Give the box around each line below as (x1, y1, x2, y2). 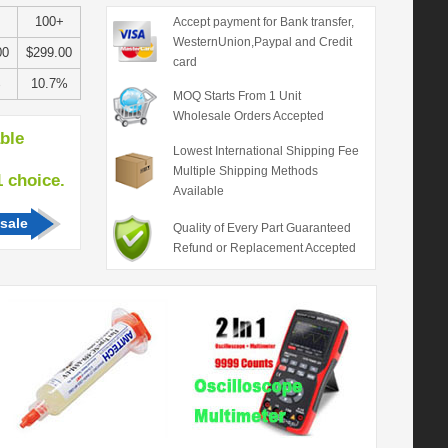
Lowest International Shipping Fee (172, 144, 359, 158)
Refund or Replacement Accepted (172, 241, 356, 255)
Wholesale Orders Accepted (172, 109, 324, 123)
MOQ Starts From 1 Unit (172, 89, 301, 103)
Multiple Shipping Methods (172, 164, 318, 178)
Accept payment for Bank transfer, (172, 15, 354, 29)
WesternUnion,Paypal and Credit (172, 35, 352, 49)
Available (172, 184, 224, 198)
